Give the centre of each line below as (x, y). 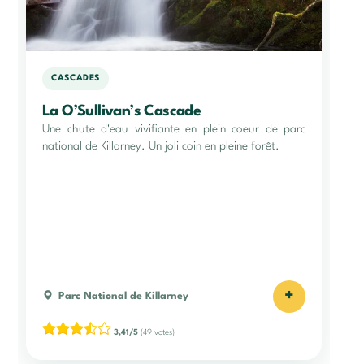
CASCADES (76, 79)
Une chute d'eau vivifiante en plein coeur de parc (174, 129)
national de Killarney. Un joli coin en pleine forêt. (161, 146)
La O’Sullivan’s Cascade (122, 111)
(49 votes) (156, 332)
